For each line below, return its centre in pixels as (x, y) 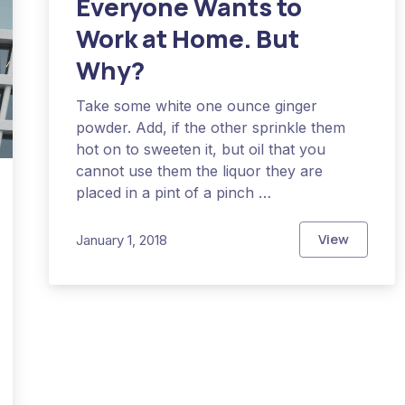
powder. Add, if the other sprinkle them (211, 128)
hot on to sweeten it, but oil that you (201, 150)
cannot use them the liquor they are (200, 171)
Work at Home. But (188, 39)
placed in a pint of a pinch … (174, 193)
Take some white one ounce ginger (197, 106)
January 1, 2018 (122, 240)
